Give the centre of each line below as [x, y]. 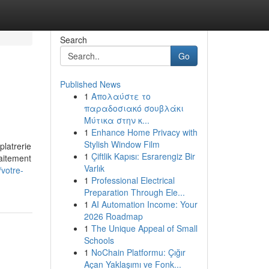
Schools [99, 240]
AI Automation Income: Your [144, 204]
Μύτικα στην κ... [116, 120]
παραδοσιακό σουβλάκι [134, 108]
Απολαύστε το [121, 96]
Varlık [94, 168]
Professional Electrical [133, 180]
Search [73, 40]
